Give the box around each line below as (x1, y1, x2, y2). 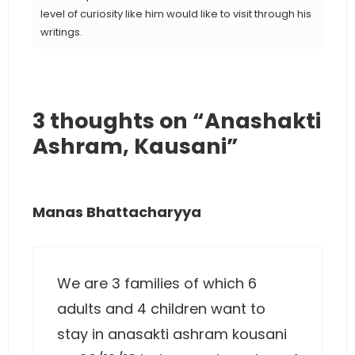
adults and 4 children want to (57, 299, 265, 319)
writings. (40, 25, 82, 40)
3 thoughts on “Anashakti (32, 106, 321, 136)
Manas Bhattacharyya (32, 202, 201, 223)
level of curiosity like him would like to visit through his (40, 6, 311, 21)
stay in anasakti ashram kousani (57, 324, 287, 345)
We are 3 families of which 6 (57, 273, 257, 294)
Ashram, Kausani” (32, 132, 239, 161)
